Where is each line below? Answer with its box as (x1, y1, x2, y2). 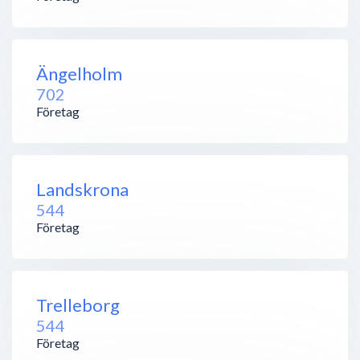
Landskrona (36, 178, 129, 200)
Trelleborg (36, 293, 120, 316)
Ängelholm (36, 62, 122, 84)
